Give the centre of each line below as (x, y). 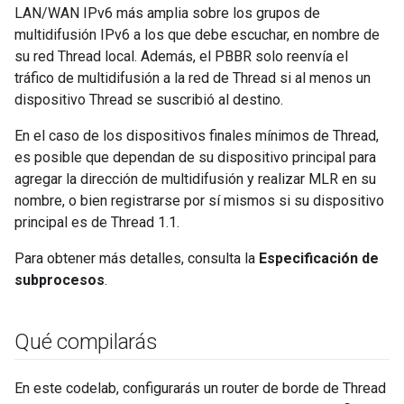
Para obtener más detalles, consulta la (137, 258)
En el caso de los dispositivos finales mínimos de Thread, (197, 135)
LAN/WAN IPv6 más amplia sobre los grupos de (167, 13)
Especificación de (319, 258)
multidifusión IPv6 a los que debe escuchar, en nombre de (197, 34)
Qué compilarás (86, 341)
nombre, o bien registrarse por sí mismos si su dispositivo (199, 200)
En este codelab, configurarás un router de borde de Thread (200, 388)
